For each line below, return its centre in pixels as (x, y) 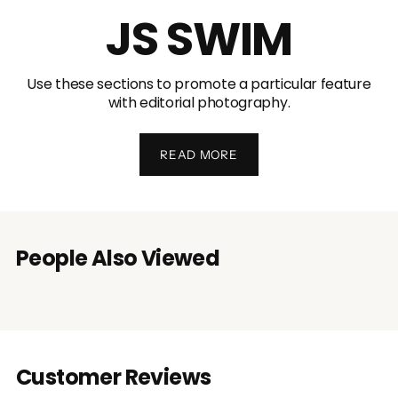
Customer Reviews (114, 378)
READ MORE (199, 154)
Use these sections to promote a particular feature (199, 84)
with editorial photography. (199, 103)
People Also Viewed (118, 259)
